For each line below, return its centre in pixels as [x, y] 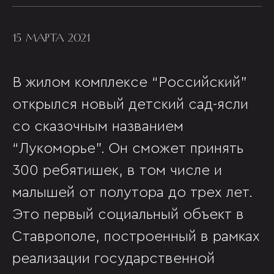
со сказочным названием [98, 127]
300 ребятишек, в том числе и [117, 171]
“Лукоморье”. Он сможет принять [128, 149]
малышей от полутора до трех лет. [132, 193]
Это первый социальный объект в [128, 215]
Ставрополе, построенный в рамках [136, 237]
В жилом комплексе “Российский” [130, 83]
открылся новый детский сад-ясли [130, 105]
